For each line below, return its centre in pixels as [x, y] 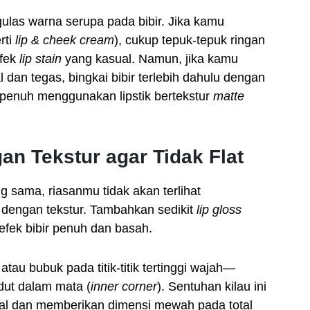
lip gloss [219, 210]
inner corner [124, 286]
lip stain [40, 59]
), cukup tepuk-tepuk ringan [190, 40]
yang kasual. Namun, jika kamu [150, 59]
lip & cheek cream [65, 40]
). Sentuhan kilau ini [212, 286]
